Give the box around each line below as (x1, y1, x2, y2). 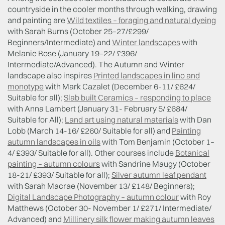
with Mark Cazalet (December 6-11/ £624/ (44, 81, 195, 91)
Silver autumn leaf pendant (111, 169, 206, 180)
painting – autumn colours (8, 158, 100, 169)
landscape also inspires (8, 70, 93, 80)
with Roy (179, 191, 211, 202)
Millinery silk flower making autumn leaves (63, 213, 214, 224)
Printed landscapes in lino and (93, 70, 200, 80)
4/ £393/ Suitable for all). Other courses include (8, 147, 175, 158)
